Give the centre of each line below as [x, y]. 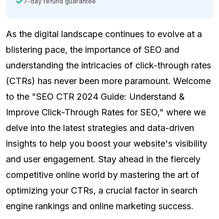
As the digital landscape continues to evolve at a [104, 34]
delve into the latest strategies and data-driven [100, 128]
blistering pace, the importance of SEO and [93, 50]
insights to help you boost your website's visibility [107, 144]
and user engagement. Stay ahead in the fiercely [103, 159]
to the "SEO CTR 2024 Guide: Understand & [95, 97]
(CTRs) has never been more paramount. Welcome [108, 81]
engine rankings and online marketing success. [100, 206]
